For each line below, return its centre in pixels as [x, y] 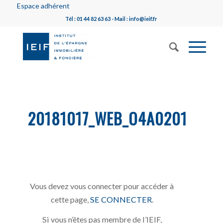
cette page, [70, 199]
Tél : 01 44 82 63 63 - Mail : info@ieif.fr [111, 19]
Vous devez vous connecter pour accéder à [102, 186]
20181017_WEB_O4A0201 [108, 118]
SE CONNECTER [121, 199]
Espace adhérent [43, 6]
